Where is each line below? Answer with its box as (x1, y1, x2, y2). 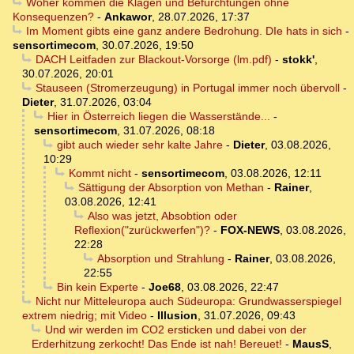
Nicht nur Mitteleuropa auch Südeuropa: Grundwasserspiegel (35, 295, 341, 308)
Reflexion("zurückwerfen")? (74, 224, 210, 237)
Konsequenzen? (13, 10, 94, 24)
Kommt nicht (68, 167, 131, 180)
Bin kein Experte (56, 281, 138, 294)
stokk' (281, 53, 314, 66)
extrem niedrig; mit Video (22, 309, 147, 322)
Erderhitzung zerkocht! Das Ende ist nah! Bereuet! (32, 337, 282, 351)
